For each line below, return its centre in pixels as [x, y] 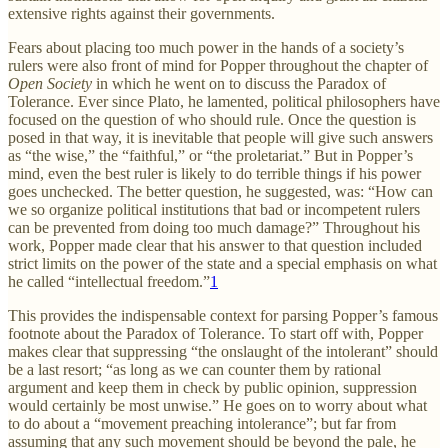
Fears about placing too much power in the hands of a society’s [206, 47]
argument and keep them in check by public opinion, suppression [212, 387]
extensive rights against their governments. [141, 13]
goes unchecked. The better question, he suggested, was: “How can [220, 191]
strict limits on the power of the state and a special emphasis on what [222, 263]
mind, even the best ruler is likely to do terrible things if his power [214, 173]
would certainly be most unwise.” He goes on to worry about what [217, 405]
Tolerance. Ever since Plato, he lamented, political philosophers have [224, 101]
